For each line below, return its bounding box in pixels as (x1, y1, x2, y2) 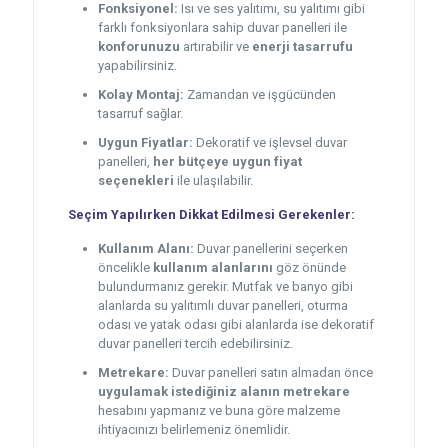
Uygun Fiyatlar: (97, 135, 193, 151)
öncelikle (97, 260, 153, 276)
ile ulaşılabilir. (173, 173, 253, 189)
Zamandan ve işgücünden (183, 87, 336, 103)
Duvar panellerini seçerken (193, 241, 348, 257)
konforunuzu (97, 39, 180, 55)
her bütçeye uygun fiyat (152, 154, 302, 170)
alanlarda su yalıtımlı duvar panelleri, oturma (97, 298, 348, 314)
